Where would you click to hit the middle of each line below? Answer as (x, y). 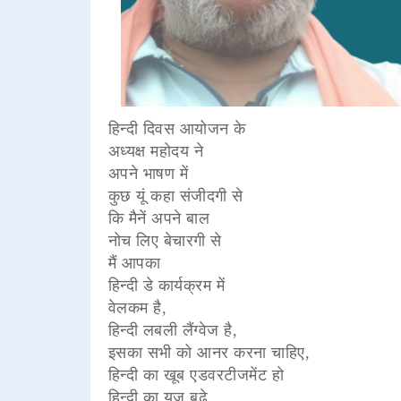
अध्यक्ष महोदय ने (158, 151)
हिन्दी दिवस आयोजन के (177, 128)
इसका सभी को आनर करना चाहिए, (209, 352)
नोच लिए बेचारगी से (165, 240)
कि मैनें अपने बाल (159, 218)
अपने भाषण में (148, 173)
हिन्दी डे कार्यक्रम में (166, 285)
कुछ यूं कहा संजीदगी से (175, 196)
